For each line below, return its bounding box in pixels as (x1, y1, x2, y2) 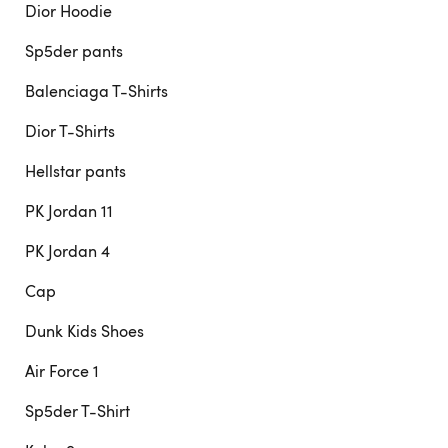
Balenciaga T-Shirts (25, 80, 168, 102)
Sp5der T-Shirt (25, 400, 130, 422)
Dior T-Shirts (25, 120, 115, 142)
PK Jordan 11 (25, 200, 113, 222)
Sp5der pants (25, 40, 123, 62)
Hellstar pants (25, 160, 126, 182)
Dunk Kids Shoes (25, 320, 144, 342)
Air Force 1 (25, 360, 99, 382)
